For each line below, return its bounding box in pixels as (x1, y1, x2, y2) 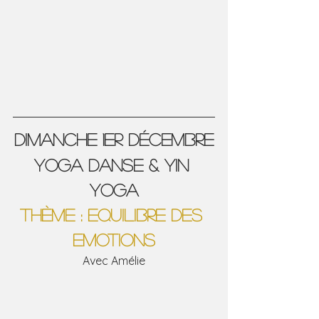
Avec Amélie (83, 253, 145, 268)
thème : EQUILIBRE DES (20, 206, 208, 224)
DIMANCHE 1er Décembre (14, 131, 214, 148)
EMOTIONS (73, 231, 155, 249)
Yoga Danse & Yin (33, 157, 194, 174)
